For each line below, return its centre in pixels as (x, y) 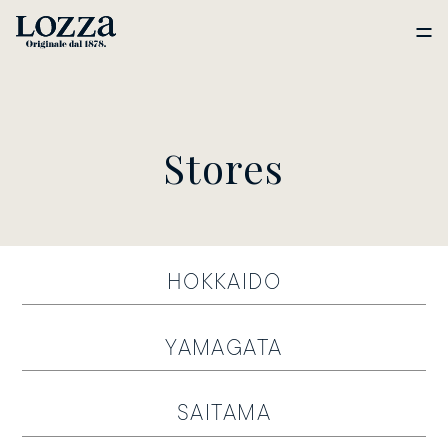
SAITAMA (224, 415)
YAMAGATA (224, 349)
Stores (224, 167)
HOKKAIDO (224, 283)
